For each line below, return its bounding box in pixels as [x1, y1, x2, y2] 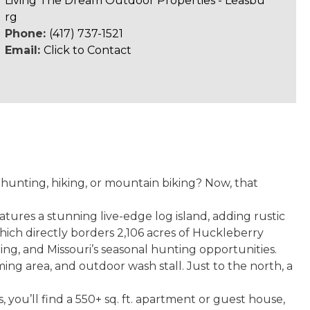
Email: [4, 44, 44, 57]
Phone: [4, 27, 49, 40]
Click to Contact [43, 44, 131, 57]
